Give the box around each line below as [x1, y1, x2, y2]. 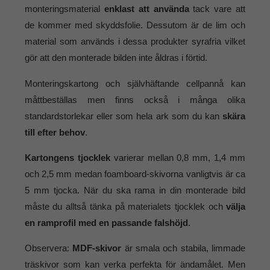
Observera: [24, 243, 73, 254]
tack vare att [189, 4, 246, 14]
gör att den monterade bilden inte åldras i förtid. [24, 52, 207, 63]
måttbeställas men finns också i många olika [24, 94, 246, 105]
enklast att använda [104, 4, 189, 14]
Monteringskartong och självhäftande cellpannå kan [24, 78, 246, 89]
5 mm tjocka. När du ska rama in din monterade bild [24, 184, 246, 195]
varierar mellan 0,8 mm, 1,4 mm [110, 152, 246, 163]
